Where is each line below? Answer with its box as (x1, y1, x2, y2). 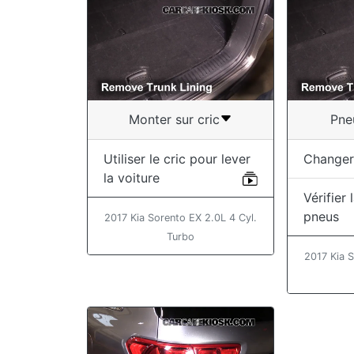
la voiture (104, 170, 160, 186)
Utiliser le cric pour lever (104, 151, 250, 168)
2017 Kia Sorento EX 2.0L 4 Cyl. (104, 212, 258, 224)
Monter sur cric (129, 111, 220, 127)
